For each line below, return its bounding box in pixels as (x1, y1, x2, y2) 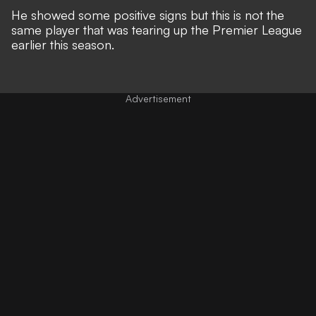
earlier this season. (11, 37, 114, 53)
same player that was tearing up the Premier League (11, 22, 302, 38)
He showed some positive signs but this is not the (11, 7, 284, 23)
